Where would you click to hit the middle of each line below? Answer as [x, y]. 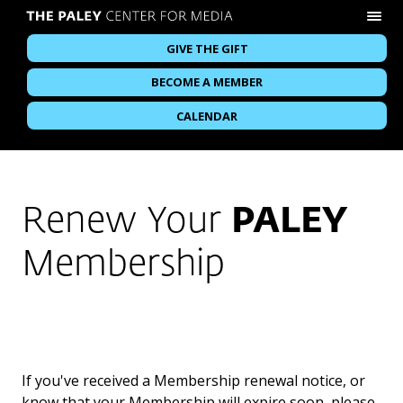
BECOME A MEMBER [207, 82]
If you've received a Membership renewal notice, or [193, 380]
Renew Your [126, 222]
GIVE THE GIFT [207, 48]
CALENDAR [207, 116]
